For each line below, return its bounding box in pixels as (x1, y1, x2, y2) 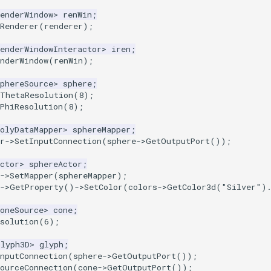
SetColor (84, 181, 123, 192)
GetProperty (10, 181, 64, 192)
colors (128, 181, 157, 192)
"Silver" (221, 181, 261, 192)
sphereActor (29, 158, 82, 169)
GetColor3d (167, 181, 216, 192)
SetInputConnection (15, 135, 102, 146)
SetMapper (10, 169, 53, 181)
